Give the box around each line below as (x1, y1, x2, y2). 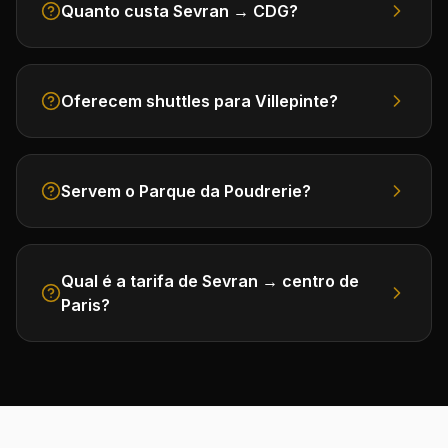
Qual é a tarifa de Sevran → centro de (61, 271, 359, 291)
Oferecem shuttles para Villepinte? (61, 91, 338, 111)
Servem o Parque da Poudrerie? (61, 181, 311, 201)
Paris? (61, 295, 110, 315)
